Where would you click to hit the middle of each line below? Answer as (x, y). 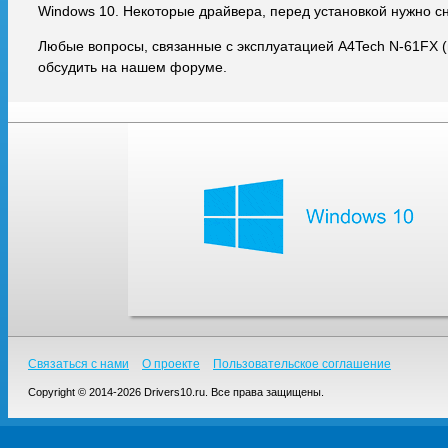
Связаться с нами (78, 364)
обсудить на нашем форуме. (132, 67)
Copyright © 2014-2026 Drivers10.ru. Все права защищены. (176, 392)
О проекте (171, 364)
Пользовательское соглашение (302, 364)
